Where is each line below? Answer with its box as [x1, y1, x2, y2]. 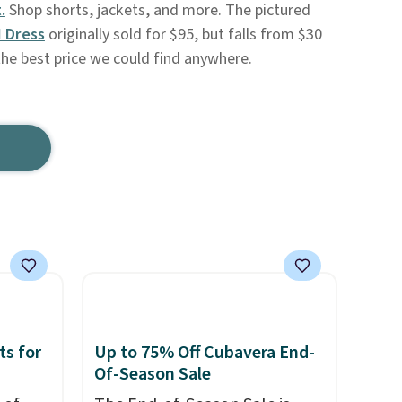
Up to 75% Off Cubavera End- [93, 340, 315, 365]
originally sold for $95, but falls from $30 [44, 23, 322, 46]
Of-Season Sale [93, 362, 211, 387]
